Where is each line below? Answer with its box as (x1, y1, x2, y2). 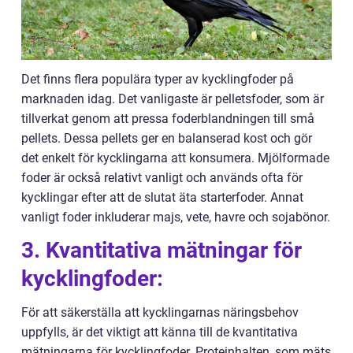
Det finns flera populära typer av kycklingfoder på (21, 72, 294, 87)
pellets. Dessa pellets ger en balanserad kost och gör (21, 131, 312, 147)
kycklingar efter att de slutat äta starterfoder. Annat (21, 190, 303, 206)
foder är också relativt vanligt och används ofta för (21, 170, 303, 186)
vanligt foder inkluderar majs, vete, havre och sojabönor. (21, 210, 330, 225)
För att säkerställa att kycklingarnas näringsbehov (21, 305, 299, 321)
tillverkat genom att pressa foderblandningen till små (21, 111, 314, 127)
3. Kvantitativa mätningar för (21, 237, 302, 264)
